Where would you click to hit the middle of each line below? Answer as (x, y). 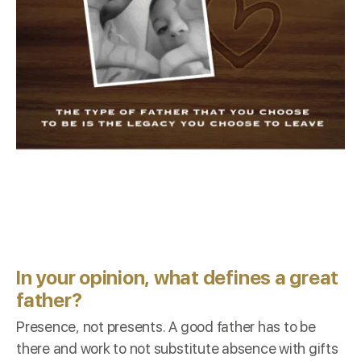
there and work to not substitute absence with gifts (177, 348)
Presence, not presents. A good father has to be (166, 326)
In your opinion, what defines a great (178, 277)
